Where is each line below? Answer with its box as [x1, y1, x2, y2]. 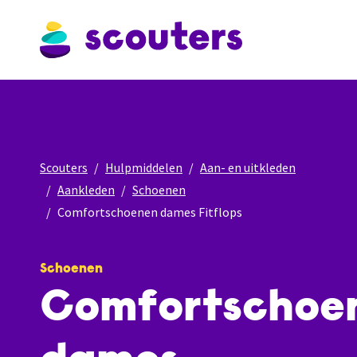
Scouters [40, 159, 88, 175]
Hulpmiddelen [105, 159, 182, 175]
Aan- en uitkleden [200, 159, 296, 175]
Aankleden [57, 182, 115, 198]
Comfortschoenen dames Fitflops [57, 204, 242, 220]
